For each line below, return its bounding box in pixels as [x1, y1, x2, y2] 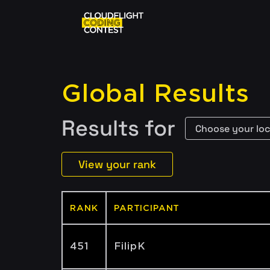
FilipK [114, 240, 146, 252]
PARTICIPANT [114, 203, 180, 213]
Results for [61, 115, 175, 142]
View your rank [78, 157, 156, 171]
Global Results [61, 79, 250, 108]
